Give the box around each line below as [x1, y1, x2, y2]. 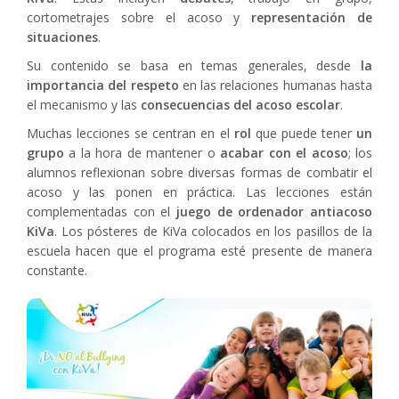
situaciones [27, 28, 98, 46]
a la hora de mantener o [64, 144, 216, 162]
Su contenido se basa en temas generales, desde [27, 57, 361, 75]
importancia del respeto [27, 77, 179, 94]
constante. [27, 262, 87, 280]
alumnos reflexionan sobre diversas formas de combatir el [27, 164, 372, 182]
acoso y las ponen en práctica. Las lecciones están [27, 183, 372, 201]
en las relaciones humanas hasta [178, 77, 373, 94]
